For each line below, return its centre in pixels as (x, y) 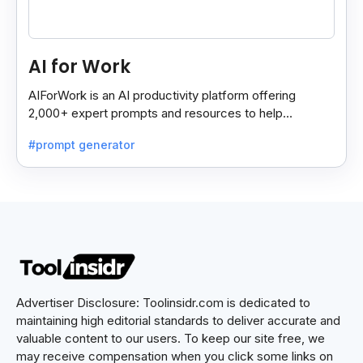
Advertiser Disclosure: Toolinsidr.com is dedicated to (163, 302)
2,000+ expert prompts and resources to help (156, 113)
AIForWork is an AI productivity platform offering (162, 96)
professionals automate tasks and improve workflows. (179, 131)
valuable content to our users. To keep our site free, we (171, 338)
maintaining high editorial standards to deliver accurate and (178, 320)
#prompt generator (81, 144)
